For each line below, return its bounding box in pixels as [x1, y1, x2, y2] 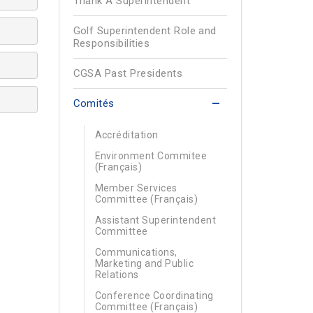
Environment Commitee [94, 150, 208, 161]
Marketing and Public [94, 258, 194, 269]
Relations [94, 269, 139, 280]
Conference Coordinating [94, 290, 214, 301]
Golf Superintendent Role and [73, 24, 217, 37]
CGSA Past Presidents [73, 67, 183, 80]
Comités [73, 97, 115, 110]
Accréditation [94, 129, 159, 140]
